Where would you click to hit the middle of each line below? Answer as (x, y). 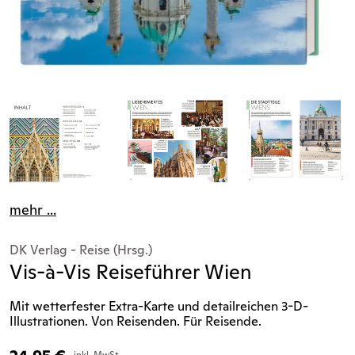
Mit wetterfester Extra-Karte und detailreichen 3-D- (159, 306)
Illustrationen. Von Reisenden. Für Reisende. (136, 321)
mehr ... (33, 209)
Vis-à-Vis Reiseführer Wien (131, 271)
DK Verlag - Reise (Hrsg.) (81, 250)
